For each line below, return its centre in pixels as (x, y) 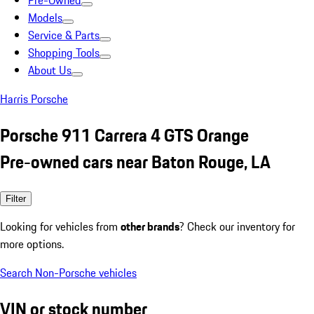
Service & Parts (64, 35)
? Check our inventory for (237, 226)
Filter (16, 198)
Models (45, 18)
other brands (150, 226)
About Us (50, 70)
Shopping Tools (64, 53)
